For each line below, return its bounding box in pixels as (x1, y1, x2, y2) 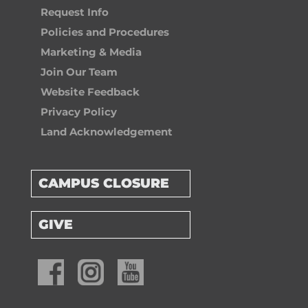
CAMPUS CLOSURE (38, 175, 169, 192)
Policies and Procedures (40, 25, 169, 39)
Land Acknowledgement (40, 125, 173, 139)
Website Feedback (40, 85, 140, 99)
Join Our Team (40, 65, 118, 79)
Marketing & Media (40, 45, 142, 59)
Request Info (40, 5, 109, 19)
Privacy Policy (40, 105, 117, 119)
